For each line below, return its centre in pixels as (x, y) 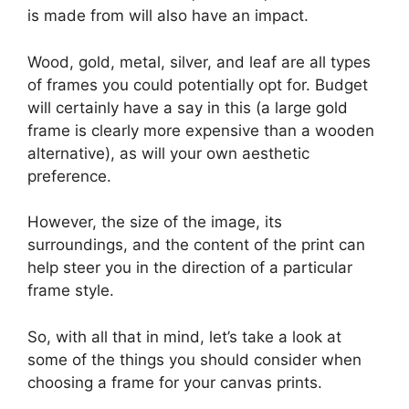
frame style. (71, 291)
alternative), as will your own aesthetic (168, 153)
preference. (69, 176)
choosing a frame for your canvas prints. (175, 382)
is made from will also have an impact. (168, 16)
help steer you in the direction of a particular (190, 268)
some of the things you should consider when (194, 359)
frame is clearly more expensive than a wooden (201, 130)
